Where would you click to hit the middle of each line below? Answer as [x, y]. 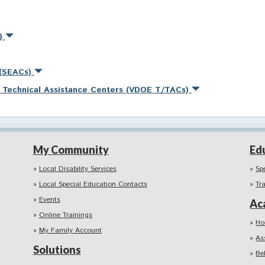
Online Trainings [65, 215]
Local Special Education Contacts [93, 185]
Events [49, 200]
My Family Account [70, 231]
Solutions [57, 250]
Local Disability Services [77, 169]
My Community [71, 150]
